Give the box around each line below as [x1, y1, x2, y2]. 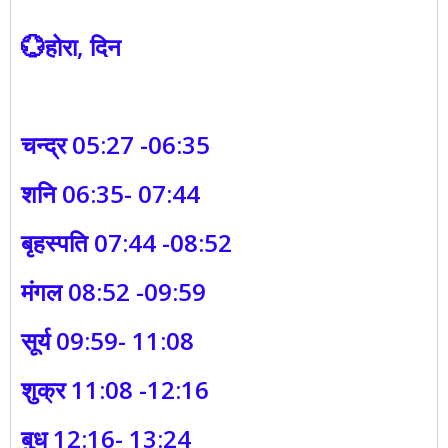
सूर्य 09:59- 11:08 [21, 324, 194, 358]
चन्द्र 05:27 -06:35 [21, 128, 210, 162]
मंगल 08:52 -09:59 [21, 275, 206, 309]
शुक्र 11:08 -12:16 [21, 373, 209, 407]
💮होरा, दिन [21, 30, 121, 64]
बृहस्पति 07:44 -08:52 [21, 226, 232, 260]
